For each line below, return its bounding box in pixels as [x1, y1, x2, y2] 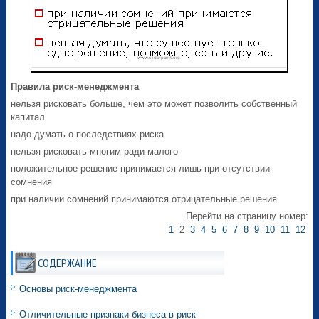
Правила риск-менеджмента [11, 81, 140, 93]
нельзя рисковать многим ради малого [11, 146, 179, 157]
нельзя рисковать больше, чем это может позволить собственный [11, 98, 298, 110]
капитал [11, 112, 46, 123]
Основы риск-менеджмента [19, 283, 137, 295]
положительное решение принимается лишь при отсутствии [11, 163, 271, 174]
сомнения [11, 177, 53, 188]
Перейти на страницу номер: [185, 211, 308, 222]
